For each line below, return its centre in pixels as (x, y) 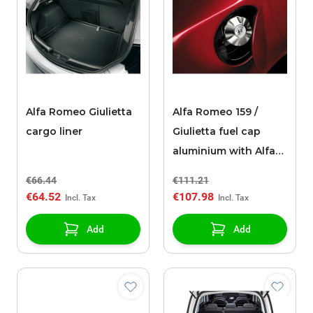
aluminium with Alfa (224, 151)
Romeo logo (204, 171)
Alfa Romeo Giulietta (79, 112)
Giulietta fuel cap (217, 132)
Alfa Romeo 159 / (215, 112)
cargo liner (54, 132)
